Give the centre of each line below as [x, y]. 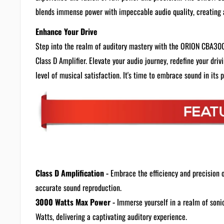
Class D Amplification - [72, 173]
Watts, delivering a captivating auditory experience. [111, 216]
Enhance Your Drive [66, 32]
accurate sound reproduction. [78, 187]
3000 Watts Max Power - [75, 202]
